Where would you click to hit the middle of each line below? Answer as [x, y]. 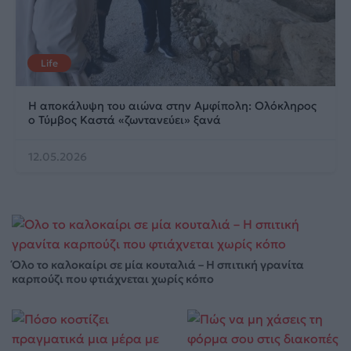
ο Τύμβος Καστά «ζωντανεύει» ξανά [125, 119]
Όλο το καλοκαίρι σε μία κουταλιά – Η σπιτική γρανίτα [158, 264]
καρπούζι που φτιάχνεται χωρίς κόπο [113, 279]
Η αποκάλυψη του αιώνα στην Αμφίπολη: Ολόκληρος [172, 105]
